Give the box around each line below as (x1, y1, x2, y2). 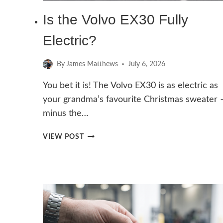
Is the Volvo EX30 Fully (43, 12, 188, 28)
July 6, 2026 (128, 60, 166, 68)
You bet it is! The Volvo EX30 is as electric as (43, 81, 218, 91)
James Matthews (66, 60, 118, 68)
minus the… (43, 109, 89, 118)
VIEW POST (43, 133, 84, 141)
